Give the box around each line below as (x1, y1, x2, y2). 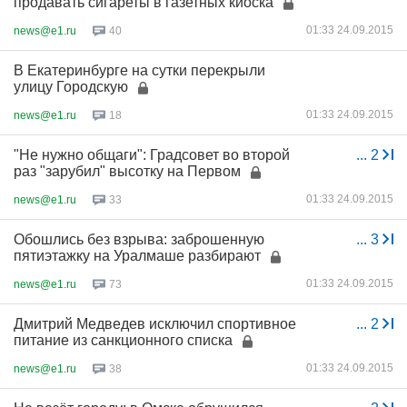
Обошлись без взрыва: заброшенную (14, 232, 264, 247)
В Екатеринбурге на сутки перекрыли (14, 63, 265, 78)
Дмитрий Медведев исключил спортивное (14, 316, 296, 332)
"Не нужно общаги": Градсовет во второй (14, 147, 290, 163)
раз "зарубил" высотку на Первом (14, 164, 241, 179)
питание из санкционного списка (14, 333, 233, 348)
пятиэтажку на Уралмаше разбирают (14, 248, 261, 263)
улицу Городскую (14, 79, 128, 94)
